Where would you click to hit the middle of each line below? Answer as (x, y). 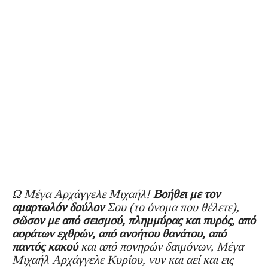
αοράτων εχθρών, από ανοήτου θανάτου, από (119, 233)
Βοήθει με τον (187, 194)
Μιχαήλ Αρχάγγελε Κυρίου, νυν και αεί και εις (123, 259)
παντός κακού (45, 246)
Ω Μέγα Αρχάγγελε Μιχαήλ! (83, 194)
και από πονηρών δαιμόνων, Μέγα (161, 246)
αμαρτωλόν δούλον (58, 207)
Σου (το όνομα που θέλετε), (172, 207)
